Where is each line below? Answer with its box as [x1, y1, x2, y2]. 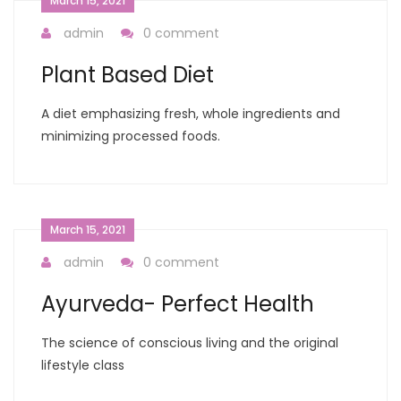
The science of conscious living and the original [41, 334, 338, 353]
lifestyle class [41, 356, 124, 375]
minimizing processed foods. [41, 127, 220, 146]
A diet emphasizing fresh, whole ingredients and [41, 105, 340, 124]
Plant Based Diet [41, 60, 214, 90]
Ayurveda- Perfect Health [41, 289, 314, 320]
